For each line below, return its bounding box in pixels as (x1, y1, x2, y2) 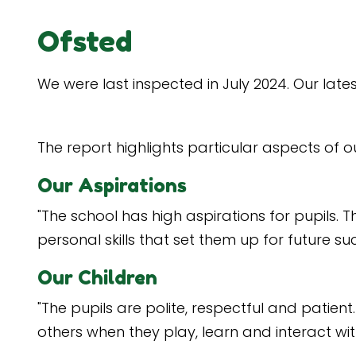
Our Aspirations (37, 174, 187, 197)
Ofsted (37, 24, 132, 58)
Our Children (37, 266, 157, 289)
